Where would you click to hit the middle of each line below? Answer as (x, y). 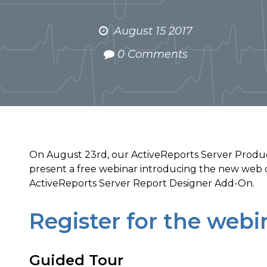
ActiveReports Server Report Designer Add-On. (142, 183)
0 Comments (152, 54)
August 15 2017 (153, 31)
